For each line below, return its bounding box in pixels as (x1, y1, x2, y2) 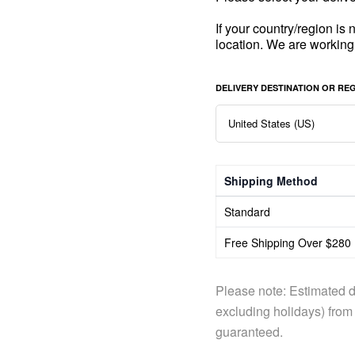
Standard (224, 204, 270, 219)
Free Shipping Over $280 (224, 235, 351, 250)
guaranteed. (216, 323, 283, 341)
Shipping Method (224, 173, 318, 189)
